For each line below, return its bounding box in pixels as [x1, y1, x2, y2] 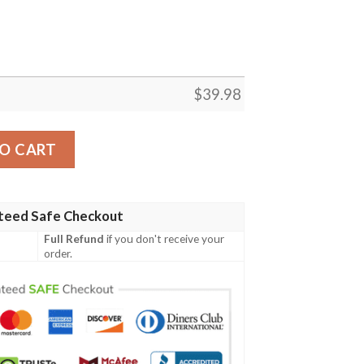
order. [44, 247, 73, 261]
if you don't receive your [104, 232, 225, 246]
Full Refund [44, 232, 105, 246]
